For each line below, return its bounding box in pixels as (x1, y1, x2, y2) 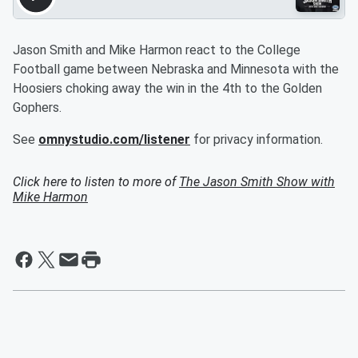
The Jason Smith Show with (179, 174, 335, 189)
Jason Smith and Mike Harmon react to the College (13, 42, 300, 58)
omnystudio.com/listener (38, 132, 190, 147)
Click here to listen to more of (13, 174, 179, 189)
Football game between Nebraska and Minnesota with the (13, 62, 339, 77)
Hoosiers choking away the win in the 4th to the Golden (13, 81, 322, 96)
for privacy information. (190, 132, 323, 147)
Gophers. (13, 100, 62, 115)
